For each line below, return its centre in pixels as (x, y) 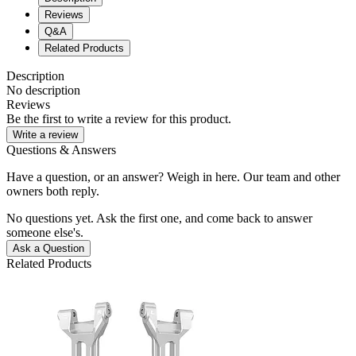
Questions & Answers (61, 149)
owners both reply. (53, 191)
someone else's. (45, 232)
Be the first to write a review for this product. (119, 118)
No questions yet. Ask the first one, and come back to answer (159, 218)
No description (43, 90)
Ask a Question (48, 248)
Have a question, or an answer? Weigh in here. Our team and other (173, 176)
